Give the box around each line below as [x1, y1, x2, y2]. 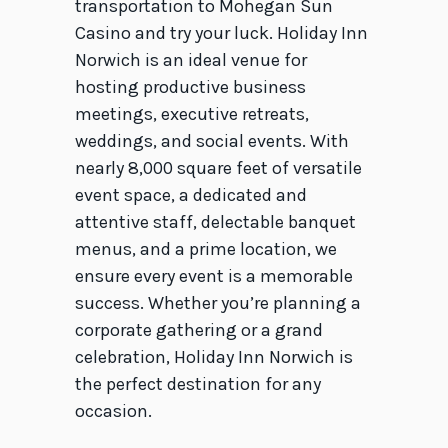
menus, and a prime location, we [74, 238, 337, 261]
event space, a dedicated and [74, 184, 307, 207]
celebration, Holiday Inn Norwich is [74, 346, 353, 369]
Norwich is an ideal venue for [74, 49, 307, 72]
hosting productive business [74, 76, 306, 99]
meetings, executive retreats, [74, 103, 309, 126]
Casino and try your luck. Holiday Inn [74, 22, 368, 45]
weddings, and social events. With [74, 130, 349, 153]
